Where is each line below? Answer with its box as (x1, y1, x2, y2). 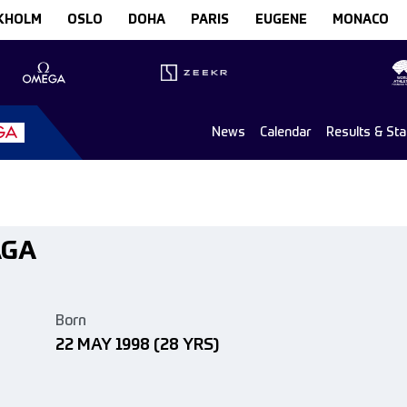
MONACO (332, 14, 389, 26)
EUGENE (254, 14, 307, 26)
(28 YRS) (154, 337, 219, 354)
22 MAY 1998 (55, 337, 150, 354)
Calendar (260, 125, 312, 139)
